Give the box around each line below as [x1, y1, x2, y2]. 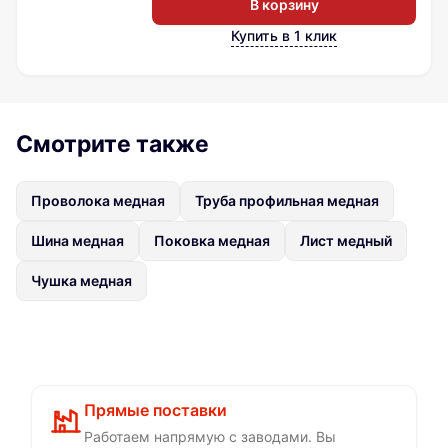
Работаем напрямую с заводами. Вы [84, 428, 336, 446]
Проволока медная [31, 192, 165, 210]
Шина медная [31, 232, 124, 250]
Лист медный [300, 232, 392, 250]
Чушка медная [31, 272, 132, 290]
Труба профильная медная [195, 192, 379, 210]
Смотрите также [16, 130, 209, 159]
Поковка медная [154, 232, 270, 250]
